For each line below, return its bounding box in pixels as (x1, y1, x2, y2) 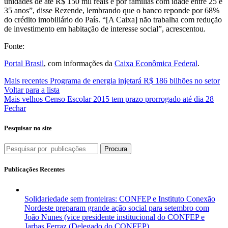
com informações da (48, 59, 115, 68)
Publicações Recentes (4, 165, 65, 174)
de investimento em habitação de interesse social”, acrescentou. (4, 24, 206, 33)
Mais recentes (4, 76, 48, 85)
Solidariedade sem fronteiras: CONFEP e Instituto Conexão (24, 194, 215, 203)
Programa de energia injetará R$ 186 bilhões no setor (50, 76, 220, 85)
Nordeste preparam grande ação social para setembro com (24, 203, 209, 212)
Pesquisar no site (4, 124, 52, 132)
